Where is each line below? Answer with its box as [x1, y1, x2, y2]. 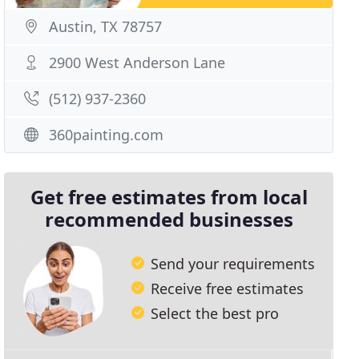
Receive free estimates [151, 278, 305, 298]
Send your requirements [151, 253, 316, 273]
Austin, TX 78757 [49, 17, 163, 36]
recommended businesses [44, 206, 293, 232]
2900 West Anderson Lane [49, 53, 226, 72]
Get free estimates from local [30, 184, 308, 210]
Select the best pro [151, 303, 280, 323]
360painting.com [49, 125, 164, 144]
